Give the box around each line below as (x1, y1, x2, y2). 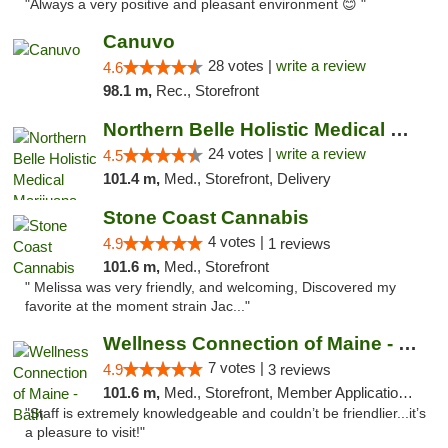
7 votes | (207, 359, 268, 376)
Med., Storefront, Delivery (163, 170, 331, 187)
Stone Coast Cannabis (102, 207, 309, 228)
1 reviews (267, 235, 331, 252)
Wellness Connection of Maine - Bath (397, 333, 417, 354)
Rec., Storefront (155, 82, 259, 99)
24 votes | (207, 145, 276, 162)
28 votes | (207, 57, 276, 74)
